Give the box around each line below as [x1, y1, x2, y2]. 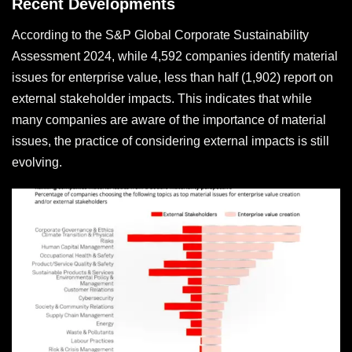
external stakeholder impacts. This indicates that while [12, 91, 312, 105]
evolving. [12, 155, 62, 169]
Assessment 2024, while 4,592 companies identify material [12, 49, 338, 63]
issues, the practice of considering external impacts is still [12, 134, 329, 148]
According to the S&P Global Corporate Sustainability [12, 27, 309, 42]
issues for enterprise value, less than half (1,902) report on [12, 70, 333, 84]
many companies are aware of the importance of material [12, 112, 326, 126]
